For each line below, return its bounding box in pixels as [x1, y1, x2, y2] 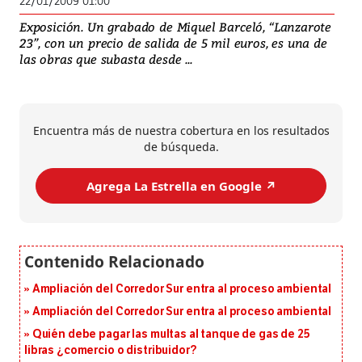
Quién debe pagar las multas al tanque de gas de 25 [32, 327, 310, 342]
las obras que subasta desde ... [19, 51, 192, 68]
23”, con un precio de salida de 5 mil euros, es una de [19, 35, 327, 52]
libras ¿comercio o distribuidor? [24, 343, 197, 358]
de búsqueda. [143, 139, 219, 155]
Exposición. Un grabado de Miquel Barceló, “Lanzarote [19, 19, 332, 36]
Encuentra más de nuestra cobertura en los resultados [32, 123, 330, 139]
